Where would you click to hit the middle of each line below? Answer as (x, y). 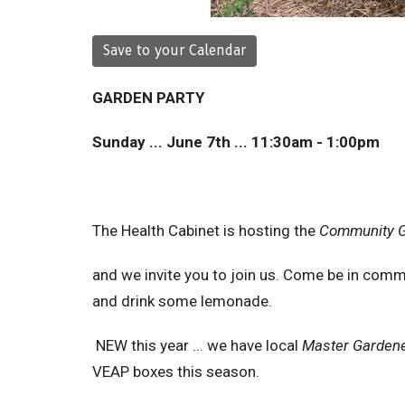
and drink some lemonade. (182, 301)
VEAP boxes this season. (178, 371)
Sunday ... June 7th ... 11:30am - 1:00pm (236, 141)
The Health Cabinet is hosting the (204, 230)
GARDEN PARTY (148, 97)
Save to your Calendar (174, 50)
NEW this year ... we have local (197, 345)
